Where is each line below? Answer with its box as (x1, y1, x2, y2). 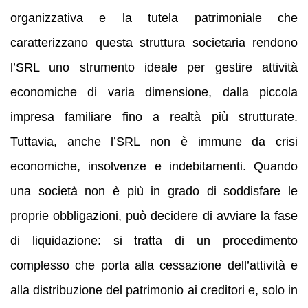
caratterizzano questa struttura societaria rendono (10, 36, 298, 50)
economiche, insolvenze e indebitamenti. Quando (10, 159, 298, 174)
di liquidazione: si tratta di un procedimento (10, 234, 298, 248)
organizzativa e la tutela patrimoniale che (10, 11, 298, 25)
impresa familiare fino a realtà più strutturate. (10, 110, 298, 124)
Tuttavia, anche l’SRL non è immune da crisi (10, 135, 298, 149)
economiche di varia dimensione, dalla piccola (10, 85, 298, 100)
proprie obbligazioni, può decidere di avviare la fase (10, 209, 298, 223)
